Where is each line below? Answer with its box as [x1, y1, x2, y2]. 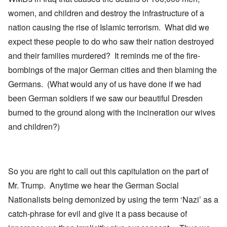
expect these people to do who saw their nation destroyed [8, 35, 214, 48]
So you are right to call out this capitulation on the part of [8, 165, 208, 177]
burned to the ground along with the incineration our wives [8, 106, 215, 119]
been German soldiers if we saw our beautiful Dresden [8, 92, 203, 104]
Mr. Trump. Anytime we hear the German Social [8, 179, 179, 192]
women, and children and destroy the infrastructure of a [8, 7, 204, 19]
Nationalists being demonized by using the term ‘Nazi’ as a [8, 194, 218, 206]
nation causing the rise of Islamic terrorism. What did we [8, 21, 209, 33]
